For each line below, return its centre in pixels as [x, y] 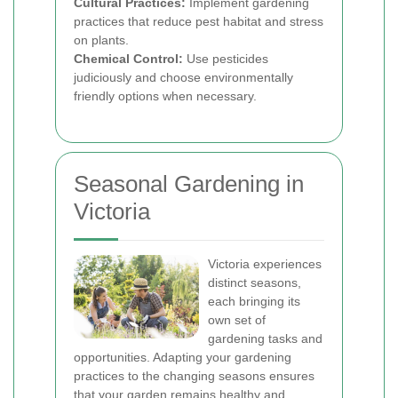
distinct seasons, [255, 283]
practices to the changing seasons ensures [194, 376]
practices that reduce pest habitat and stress [199, 21]
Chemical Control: [128, 59]
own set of [237, 320]
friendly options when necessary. [165, 96]
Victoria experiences [265, 264]
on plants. [101, 40]
